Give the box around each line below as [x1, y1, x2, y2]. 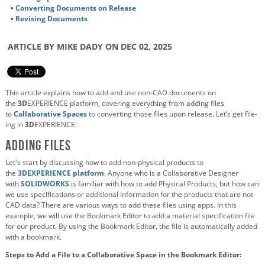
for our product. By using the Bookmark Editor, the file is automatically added [5, 221, 257, 232]
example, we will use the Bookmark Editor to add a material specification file [5, 211, 255, 221]
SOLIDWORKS [21, 179, 69, 189]
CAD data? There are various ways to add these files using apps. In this [5, 200, 237, 211]
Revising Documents [15, 13, 88, 24]
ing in [5, 119, 23, 130]
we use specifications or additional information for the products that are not [5, 189, 253, 200]
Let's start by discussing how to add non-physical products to [5, 157, 203, 168]
